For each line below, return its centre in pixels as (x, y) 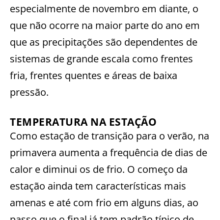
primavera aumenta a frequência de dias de (109, 152)
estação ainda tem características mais (98, 186)
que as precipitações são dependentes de (104, 42)
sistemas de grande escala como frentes (101, 58)
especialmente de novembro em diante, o (104, 8)
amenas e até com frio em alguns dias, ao (104, 202)
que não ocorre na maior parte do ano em (105, 25)
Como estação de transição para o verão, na (110, 136)
